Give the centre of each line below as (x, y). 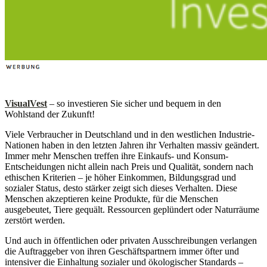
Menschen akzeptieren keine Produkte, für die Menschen (111, 198)
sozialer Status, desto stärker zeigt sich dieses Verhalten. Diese (121, 188)
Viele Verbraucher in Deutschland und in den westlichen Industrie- (130, 134)
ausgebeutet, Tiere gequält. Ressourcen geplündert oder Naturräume (132, 209)
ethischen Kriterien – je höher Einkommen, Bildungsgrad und (120, 177)
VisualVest (26, 103)
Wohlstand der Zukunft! (50, 114)
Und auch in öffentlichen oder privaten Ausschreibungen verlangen (131, 240)
